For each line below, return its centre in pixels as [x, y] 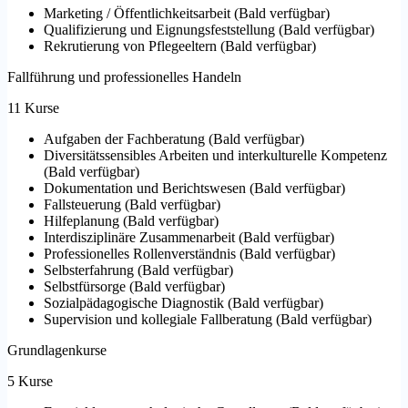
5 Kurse [30, 382]
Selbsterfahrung [89, 270]
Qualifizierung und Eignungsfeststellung [159, 30]
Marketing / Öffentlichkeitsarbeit [137, 14]
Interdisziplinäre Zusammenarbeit [139, 238]
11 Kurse [33, 108]
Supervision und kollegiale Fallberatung [158, 320]
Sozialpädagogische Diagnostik [134, 303]
